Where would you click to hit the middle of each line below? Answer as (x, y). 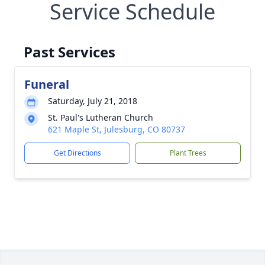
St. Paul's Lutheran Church (101, 117)
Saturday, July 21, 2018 (93, 101)
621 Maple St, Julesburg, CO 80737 (117, 129)
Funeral (47, 84)
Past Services (70, 52)
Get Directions (77, 153)
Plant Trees (188, 153)
